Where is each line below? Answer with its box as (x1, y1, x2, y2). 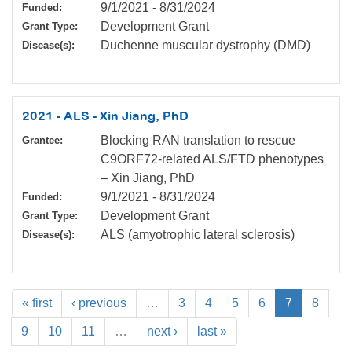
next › (147, 324, 178, 339)
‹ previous (71, 296, 126, 310)
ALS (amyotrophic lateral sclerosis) (101, 228, 295, 242)
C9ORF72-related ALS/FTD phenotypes (101, 152, 324, 167)
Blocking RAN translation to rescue (101, 134, 295, 148)
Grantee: (22, 134, 63, 147)
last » (197, 324, 227, 339)
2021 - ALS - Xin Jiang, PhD (22, 108, 189, 123)
